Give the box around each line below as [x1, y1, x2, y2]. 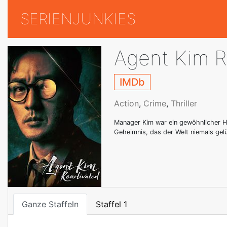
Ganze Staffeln [22, 199, 79, 210]
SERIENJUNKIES [20, 10, 136, 28]
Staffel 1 [96, 199, 127, 210]
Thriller [171, 98, 197, 109]
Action [114, 98, 139, 109]
